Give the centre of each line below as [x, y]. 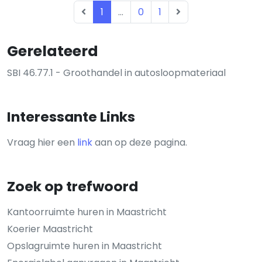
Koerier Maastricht [50, 229]
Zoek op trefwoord [73, 187]
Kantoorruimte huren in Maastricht [87, 212]
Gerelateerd [53, 51]
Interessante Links [71, 117]
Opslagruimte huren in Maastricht [85, 246]
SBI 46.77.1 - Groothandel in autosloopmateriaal [116, 73]
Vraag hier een [42, 143]
